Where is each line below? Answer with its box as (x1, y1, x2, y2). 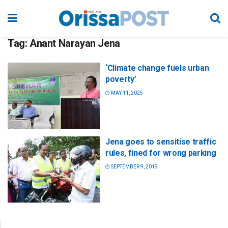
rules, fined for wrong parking (105, 148, 216, 158)
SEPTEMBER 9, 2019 (110, 164, 158, 170)
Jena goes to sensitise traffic (105, 137, 216, 147)
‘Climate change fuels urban (105, 63, 209, 73)
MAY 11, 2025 (110, 90, 143, 96)
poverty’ (105, 74, 136, 84)
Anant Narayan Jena (30, 37, 120, 49)
